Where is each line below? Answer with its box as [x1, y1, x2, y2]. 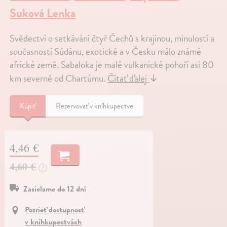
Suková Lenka [10, 4, 76, 22]
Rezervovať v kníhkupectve [56, 100, 134, 111]
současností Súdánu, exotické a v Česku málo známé [10, 44, 202, 59]
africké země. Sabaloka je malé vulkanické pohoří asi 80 [10, 57, 214, 72]
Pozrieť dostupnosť [25, 203, 85, 216]
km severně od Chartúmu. [10, 70, 108, 86]
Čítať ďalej [107, 70, 149, 86]
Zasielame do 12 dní [23, 182, 87, 195]
